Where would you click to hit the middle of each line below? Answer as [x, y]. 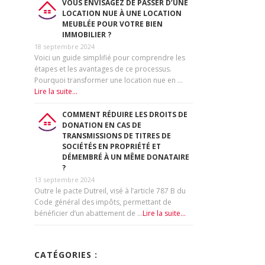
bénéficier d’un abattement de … [89, 213]
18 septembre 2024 [65, 46]
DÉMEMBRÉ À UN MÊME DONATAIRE [126, 157]
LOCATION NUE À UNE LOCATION [122, 13]
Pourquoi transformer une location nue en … [109, 80]
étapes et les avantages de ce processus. [103, 69]
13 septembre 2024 [65, 180]
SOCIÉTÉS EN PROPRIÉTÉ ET [112, 146]
